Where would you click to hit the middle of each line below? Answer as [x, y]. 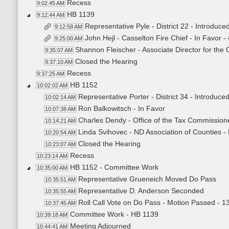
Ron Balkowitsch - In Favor [122, 109]
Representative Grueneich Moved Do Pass [147, 179]
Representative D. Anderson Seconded [141, 191]
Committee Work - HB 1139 [114, 214]
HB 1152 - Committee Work [114, 167]
